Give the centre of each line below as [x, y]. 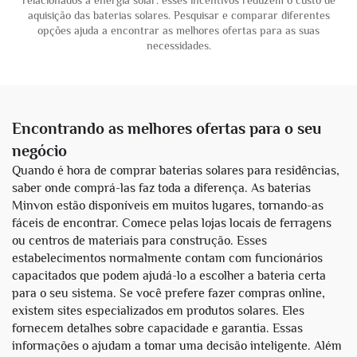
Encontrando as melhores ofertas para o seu [167, 128]
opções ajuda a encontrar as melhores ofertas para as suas [178, 30]
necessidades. [178, 45]
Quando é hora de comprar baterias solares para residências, [176, 171]
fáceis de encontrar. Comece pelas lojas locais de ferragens [172, 223]
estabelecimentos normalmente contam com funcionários [167, 258]
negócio [39, 151]
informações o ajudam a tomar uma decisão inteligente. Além [177, 346]
